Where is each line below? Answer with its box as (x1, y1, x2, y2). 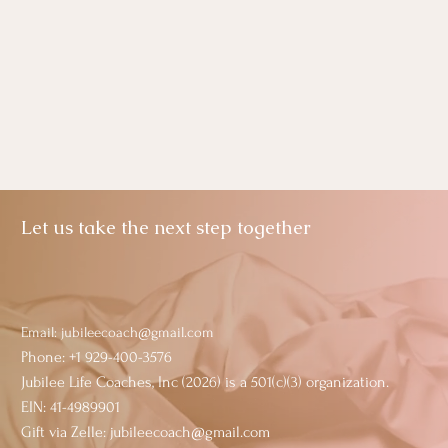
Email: (21, 324, 61, 341)
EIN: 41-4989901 (21, 398, 120, 416)
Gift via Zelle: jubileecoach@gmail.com (21, 423, 270, 441)
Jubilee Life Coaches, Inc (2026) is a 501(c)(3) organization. (21, 373, 389, 391)
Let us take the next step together (21, 215, 311, 240)
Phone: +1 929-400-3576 (21, 348, 172, 366)
